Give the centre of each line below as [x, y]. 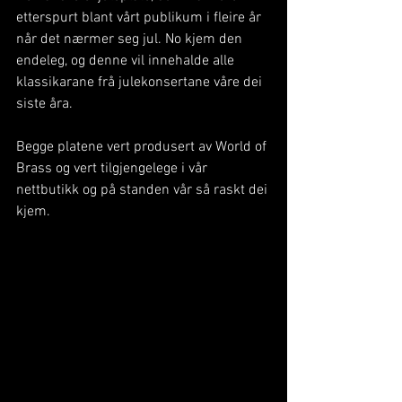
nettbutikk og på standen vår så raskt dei [144, 190]
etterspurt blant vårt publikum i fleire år [140, 18]
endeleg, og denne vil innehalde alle [127, 61]
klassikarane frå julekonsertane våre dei [141, 83]
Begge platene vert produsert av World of [143, 147]
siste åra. [44, 104]
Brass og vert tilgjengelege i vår [114, 169]
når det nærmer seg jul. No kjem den [131, 39]
